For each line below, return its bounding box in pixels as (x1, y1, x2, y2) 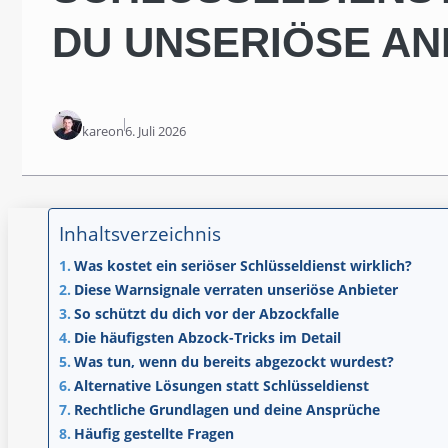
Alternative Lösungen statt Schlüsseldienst (73, 375, 369, 395)
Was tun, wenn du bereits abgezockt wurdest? (73, 351, 394, 371)
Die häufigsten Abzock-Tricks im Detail (73, 327, 341, 347)
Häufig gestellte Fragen (73, 423, 234, 443)
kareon (82, 121, 124, 140)
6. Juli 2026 (125, 121, 186, 140)
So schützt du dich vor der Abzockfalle (73, 303, 339, 323)
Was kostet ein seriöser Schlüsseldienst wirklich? (73, 255, 412, 275)
